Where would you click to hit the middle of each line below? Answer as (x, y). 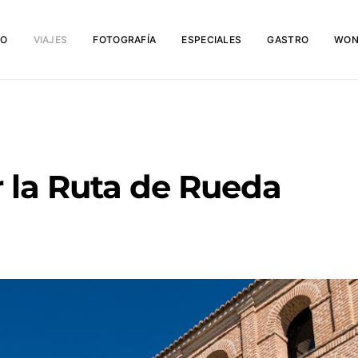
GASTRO (288, 39)
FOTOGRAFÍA (125, 39)
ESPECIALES (212, 39)
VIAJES (50, 39)
